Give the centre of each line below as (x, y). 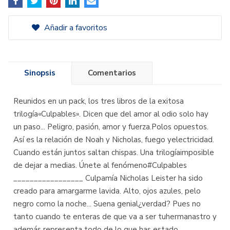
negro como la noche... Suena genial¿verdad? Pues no (107, 204)
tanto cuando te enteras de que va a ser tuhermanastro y (115, 217)
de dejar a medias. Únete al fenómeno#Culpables (100, 165)
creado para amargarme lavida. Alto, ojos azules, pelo (107, 191)
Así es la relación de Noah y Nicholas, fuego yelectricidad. (114, 140)
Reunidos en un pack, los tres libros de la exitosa (99, 101)
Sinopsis (40, 73)
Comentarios (112, 73)
